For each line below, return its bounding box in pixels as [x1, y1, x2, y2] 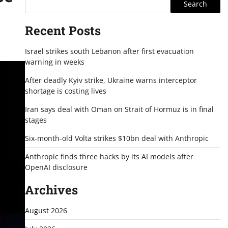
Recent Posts [24, 22, 101, 39]
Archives [24, 182, 78, 198]
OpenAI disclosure [24, 162, 88, 172]
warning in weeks [24, 57, 84, 67]
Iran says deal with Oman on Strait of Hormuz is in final [24, 104, 214, 114]
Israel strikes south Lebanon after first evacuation [24, 46, 194, 56]
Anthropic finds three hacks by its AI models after [24, 152, 193, 161]
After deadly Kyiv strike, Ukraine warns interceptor [24, 75, 197, 85]
